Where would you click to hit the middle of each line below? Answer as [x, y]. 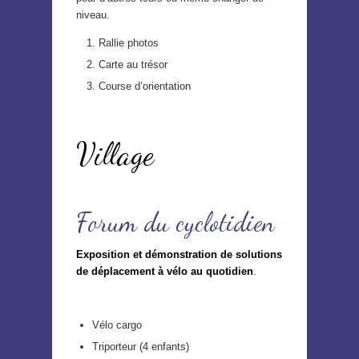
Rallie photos [129, 42]
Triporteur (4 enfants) [141, 347]
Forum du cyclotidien [175, 222]
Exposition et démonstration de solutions [179, 254]
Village [115, 154]
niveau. [93, 14]
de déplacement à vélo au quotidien [165, 271]
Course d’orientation [145, 86]
